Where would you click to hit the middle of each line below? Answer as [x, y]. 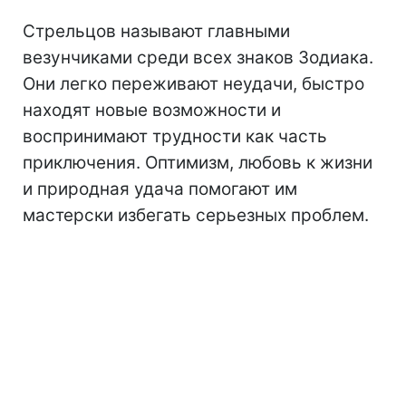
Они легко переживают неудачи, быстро [193, 84]
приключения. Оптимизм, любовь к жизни [198, 163]
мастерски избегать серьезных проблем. [196, 216]
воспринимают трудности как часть [175, 137]
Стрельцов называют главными [156, 32]
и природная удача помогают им [160, 189]
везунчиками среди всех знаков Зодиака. [198, 58]
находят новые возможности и [152, 111]
